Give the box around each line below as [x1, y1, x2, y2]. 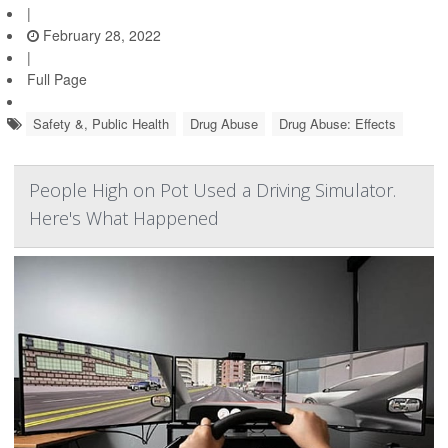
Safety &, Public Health [33, 114, 169, 134]
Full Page [27, 69, 87, 90]
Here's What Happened [29, 206, 219, 231]
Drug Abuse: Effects [279, 114, 396, 134]
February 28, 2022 [39, 25, 161, 46]
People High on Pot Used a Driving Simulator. [29, 178, 396, 203]
